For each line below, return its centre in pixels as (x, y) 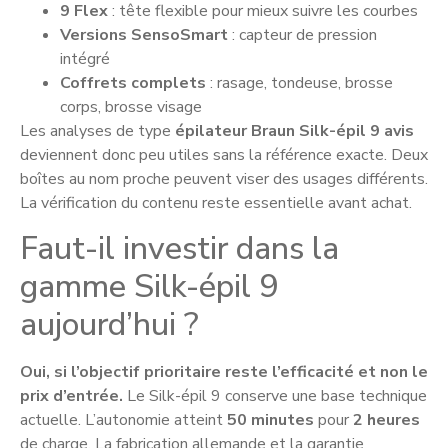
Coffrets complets (133, 83)
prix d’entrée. (71, 395)
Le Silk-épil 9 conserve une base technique (275, 395)
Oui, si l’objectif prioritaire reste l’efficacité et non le (224, 371)
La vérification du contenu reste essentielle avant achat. (216, 203)
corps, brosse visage (131, 107)
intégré (85, 59)
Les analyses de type (97, 131)
